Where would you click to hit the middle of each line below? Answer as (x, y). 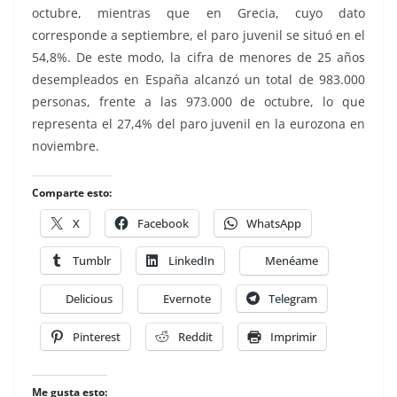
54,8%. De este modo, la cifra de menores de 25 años (198, 57)
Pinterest (97, 337)
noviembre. (66, 146)
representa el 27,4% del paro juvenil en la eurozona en (198, 124)
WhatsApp (274, 223)
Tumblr (92, 261)
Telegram (293, 299)
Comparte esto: (72, 193)
